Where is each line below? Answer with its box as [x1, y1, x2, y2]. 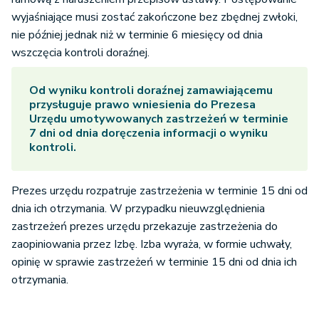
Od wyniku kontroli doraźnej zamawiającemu [29, 83, 273, 99]
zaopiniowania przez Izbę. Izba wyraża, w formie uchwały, [11, 236, 292, 253]
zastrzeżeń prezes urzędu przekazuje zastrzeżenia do [11, 219, 278, 235]
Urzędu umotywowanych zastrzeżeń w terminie [29, 111, 288, 127]
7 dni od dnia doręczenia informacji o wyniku [29, 125, 268, 142]
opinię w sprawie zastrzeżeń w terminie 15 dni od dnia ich [11, 254, 297, 271]
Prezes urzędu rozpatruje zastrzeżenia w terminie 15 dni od [11, 183, 308, 199]
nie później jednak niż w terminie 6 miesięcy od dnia [11, 27, 263, 43]
